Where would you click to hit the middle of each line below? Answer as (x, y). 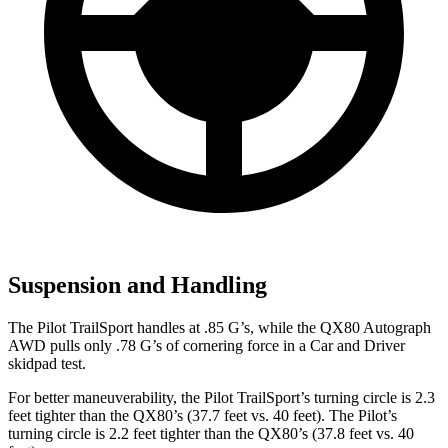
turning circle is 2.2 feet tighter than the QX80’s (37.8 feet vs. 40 (211, 434)
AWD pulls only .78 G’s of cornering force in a (159, 346)
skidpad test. (47, 364)
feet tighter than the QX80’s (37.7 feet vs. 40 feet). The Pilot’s (202, 416)
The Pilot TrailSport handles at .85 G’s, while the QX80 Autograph (219, 328)
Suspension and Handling (137, 285)
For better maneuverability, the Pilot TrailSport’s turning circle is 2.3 (221, 398)
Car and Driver (357, 346)
